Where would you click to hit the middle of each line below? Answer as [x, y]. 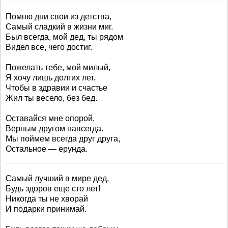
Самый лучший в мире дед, [57, 178]
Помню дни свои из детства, [59, 17]
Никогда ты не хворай [47, 199]
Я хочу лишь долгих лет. [50, 78]
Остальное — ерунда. [47, 149]
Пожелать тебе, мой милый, [58, 67]
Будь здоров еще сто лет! [53, 189]
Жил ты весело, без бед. [51, 98]
